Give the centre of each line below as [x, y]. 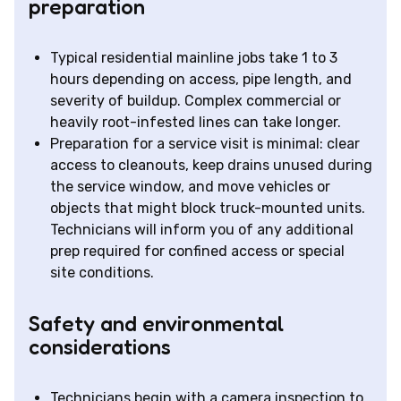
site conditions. [102, 273]
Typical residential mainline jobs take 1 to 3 [194, 58]
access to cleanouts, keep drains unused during [211, 166]
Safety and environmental [156, 324]
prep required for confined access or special [197, 252]
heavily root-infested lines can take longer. [196, 123]
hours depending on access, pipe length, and [201, 80]
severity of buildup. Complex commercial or [196, 101]
